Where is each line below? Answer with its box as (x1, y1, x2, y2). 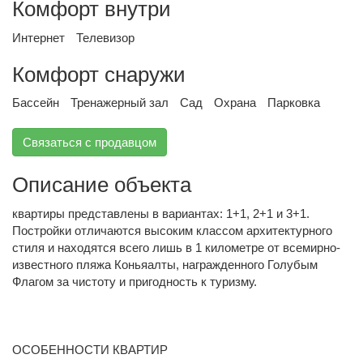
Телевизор (76, 30, 135, 45)
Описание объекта (12, 173, 191, 197)
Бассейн (12, 96, 59, 109)
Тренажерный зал (70, 96, 169, 109)
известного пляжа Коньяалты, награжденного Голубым (12, 257, 318, 271)
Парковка (267, 96, 320, 109)
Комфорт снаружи (12, 62, 186, 87)
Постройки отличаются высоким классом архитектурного (12, 223, 332, 237)
